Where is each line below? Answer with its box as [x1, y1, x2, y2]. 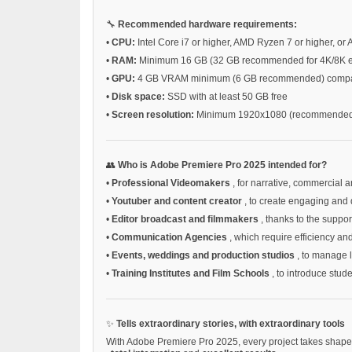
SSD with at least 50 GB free [167, 90, 288, 102]
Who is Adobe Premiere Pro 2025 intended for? [118, 159, 327, 170]
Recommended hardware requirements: [118, 18, 297, 30]
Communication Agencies [112, 231, 229, 243]
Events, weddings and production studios [112, 249, 297, 261]
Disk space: [112, 90, 167, 102]
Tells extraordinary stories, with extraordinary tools [116, 317, 345, 329]
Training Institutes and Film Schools [112, 267, 272, 279]
